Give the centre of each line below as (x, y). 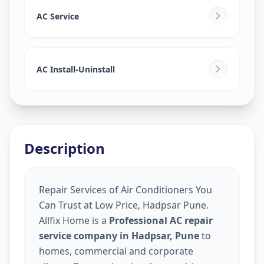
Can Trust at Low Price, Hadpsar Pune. (124, 205)
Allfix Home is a (74, 221)
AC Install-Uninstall (76, 69)
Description (65, 148)
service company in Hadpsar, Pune (119, 236)
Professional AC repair (161, 221)
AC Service (58, 16)
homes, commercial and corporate (116, 251)
